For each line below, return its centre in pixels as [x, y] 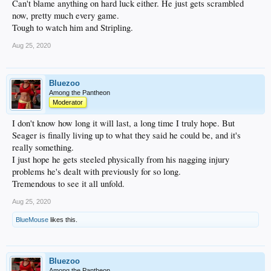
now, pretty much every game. [66, 15]
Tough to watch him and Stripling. [73, 27]
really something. [43, 147]
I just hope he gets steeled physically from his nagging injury [121, 159]
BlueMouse [32, 219]
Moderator [68, 102]
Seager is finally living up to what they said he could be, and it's [126, 135]
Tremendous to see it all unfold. [68, 183]
